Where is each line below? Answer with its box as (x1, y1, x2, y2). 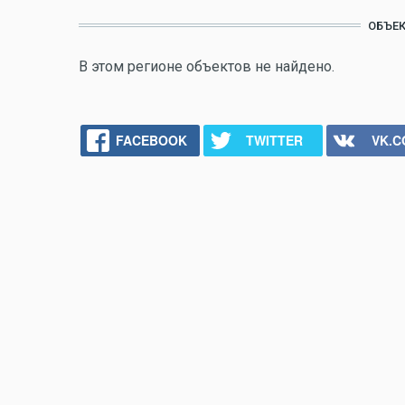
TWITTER (245, 130, 303, 149)
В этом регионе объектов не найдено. (79, 57, 334, 75)
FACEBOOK (115, 130, 187, 149)
